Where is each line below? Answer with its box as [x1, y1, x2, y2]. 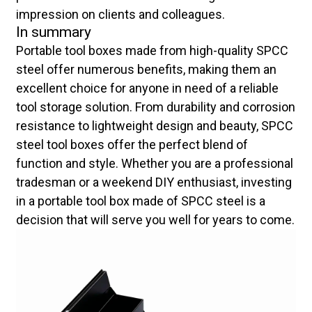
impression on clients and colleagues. [15, 7, 225, 22]
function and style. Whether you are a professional [15, 156, 293, 171]
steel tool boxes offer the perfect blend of [15, 137, 248, 153]
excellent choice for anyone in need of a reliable [15, 81, 279, 96]
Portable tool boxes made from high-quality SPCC [15, 43, 288, 58]
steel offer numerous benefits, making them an [15, 62, 276, 77]
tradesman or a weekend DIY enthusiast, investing [15, 175, 292, 190]
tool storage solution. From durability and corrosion [15, 100, 295, 115]
